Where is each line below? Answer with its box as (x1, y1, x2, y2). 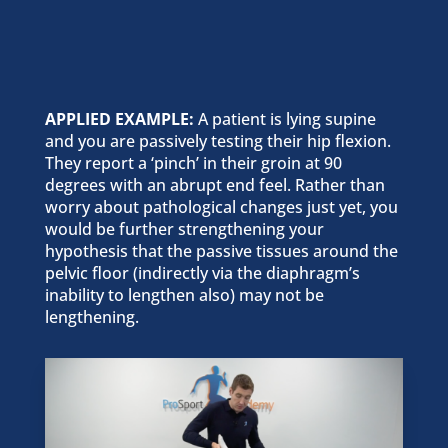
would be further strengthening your (44, 218, 324, 241)
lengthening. (44, 306, 139, 329)
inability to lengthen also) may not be (44, 284, 324, 307)
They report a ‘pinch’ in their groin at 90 (44, 152, 342, 175)
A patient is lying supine (193, 108, 376, 131)
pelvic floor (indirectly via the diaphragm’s (44, 262, 360, 285)
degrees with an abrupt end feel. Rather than (44, 174, 385, 197)
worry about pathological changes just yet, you (44, 196, 398, 219)
